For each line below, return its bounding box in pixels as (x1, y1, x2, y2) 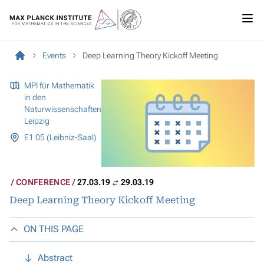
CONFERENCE (16, 177, 71, 187)
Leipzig (24, 116, 49, 126)
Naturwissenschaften (24, 104, 101, 114)
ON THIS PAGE (24, 223, 84, 235)
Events (42, 51, 66, 60)
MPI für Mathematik (24, 81, 94, 90)
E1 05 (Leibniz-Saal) (24, 133, 97, 142)
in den (24, 93, 46, 102)
